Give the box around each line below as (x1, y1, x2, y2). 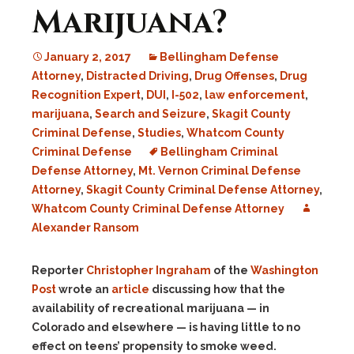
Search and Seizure (95, 107, 206, 120)
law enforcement (205, 88, 305, 101)
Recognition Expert (32, 88, 141, 101)
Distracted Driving (86, 70, 189, 82)
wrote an (56, 283, 111, 296)
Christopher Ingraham (86, 264, 211, 277)
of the (211, 264, 250, 277)
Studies (137, 126, 181, 139)
